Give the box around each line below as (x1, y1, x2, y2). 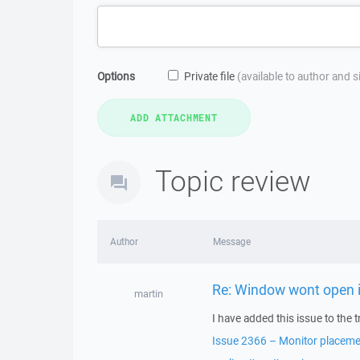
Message (212, 235, 251, 247)
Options (97, 69, 135, 84)
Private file (184, 69, 237, 84)
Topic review (155, 162, 311, 199)
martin (133, 287, 163, 301)
